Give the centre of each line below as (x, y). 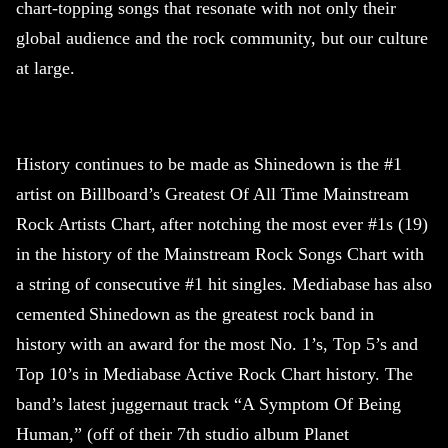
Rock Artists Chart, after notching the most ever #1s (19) (222, 224)
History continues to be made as (135, 164)
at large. (45, 68)
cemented (52, 314)
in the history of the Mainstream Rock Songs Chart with (220, 254)
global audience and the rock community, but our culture (222, 38)
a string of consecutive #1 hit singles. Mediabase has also (224, 284)
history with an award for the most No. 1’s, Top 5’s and (217, 344)
